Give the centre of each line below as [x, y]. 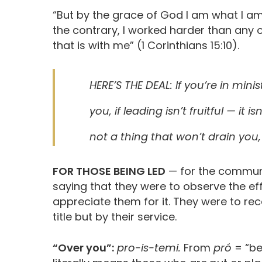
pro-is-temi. [150, 248]
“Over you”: [83, 248]
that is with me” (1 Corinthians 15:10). [146, 46]
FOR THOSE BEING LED [109, 171]
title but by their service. [115, 217]
